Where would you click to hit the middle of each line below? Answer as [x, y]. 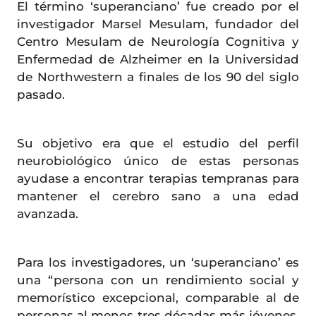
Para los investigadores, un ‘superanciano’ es [158, 263]
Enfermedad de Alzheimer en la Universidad [158, 60]
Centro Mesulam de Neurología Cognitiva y [158, 42]
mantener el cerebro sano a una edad [158, 196]
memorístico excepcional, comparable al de [158, 298]
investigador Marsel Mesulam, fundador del [158, 24]
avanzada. [48, 214]
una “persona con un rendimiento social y [158, 280]
